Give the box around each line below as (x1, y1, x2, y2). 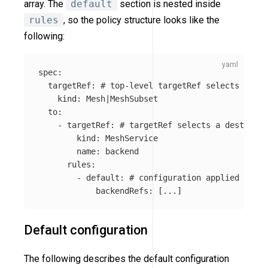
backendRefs (96, 186, 148, 196)
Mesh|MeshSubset (86, 94, 158, 104)
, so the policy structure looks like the (63, 14, 220, 26)
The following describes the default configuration (24, 253, 229, 265)
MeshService (105, 133, 158, 144)
